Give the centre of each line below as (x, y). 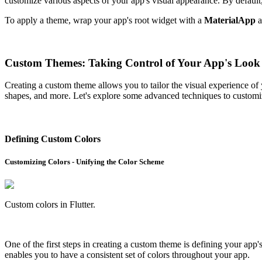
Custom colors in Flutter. (50, 204)
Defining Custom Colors (53, 139)
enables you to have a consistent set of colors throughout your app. (127, 254)
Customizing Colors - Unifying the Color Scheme (85, 161)
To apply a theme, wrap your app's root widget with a (104, 20)
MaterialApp (230, 20)
